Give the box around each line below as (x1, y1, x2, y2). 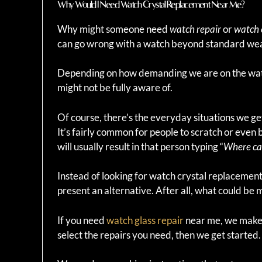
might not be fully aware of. (57, 81, 173, 94)
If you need (57, 213, 106, 226)
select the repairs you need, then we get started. (57, 228, 261, 241)
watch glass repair (106, 213, 184, 226)
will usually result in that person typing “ (57, 140, 223, 153)
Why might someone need (57, 22, 170, 35)
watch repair (170, 22, 221, 35)
